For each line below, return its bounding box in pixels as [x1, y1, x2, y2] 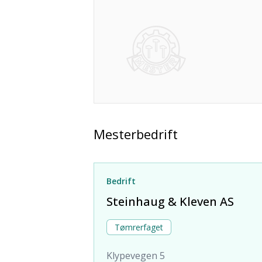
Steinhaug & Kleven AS [106, 193, 234, 209]
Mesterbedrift [94, 125, 178, 143]
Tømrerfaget [115, 221, 163, 233]
